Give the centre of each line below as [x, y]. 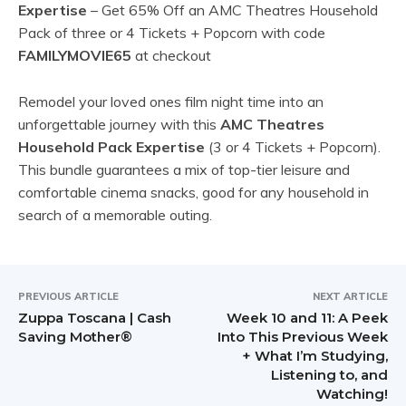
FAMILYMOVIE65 [75, 56]
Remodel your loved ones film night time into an [171, 102]
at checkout [171, 56]
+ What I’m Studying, [314, 356]
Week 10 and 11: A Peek [307, 318]
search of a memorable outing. [115, 215]
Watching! [352, 394]
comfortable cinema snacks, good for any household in [193, 193]
